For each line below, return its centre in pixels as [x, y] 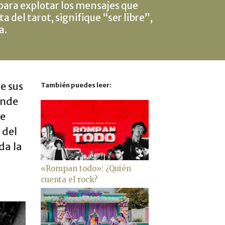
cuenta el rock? [69, 180]
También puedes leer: [76, 85]
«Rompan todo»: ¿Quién [86, 169]
